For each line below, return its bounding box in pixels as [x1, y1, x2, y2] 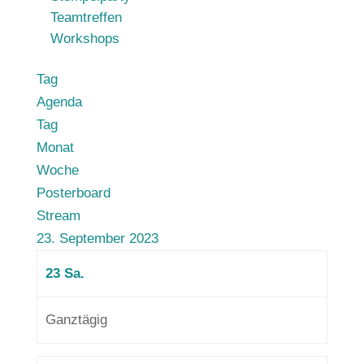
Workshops [50, 31, 119, 46]
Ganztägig [45, 312, 107, 327]
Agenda [36, 94, 82, 110]
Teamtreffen [50, 10, 122, 25]
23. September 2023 [36, 231, 158, 246]
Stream [36, 208, 80, 223]
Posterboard [36, 185, 110, 201]
